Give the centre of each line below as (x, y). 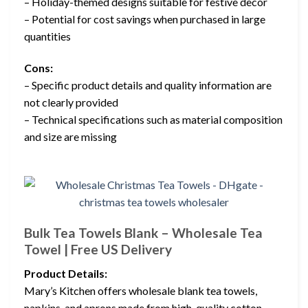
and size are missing (70, 136)
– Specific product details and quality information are (148, 85)
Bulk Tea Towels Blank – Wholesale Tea (143, 233)
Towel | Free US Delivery (98, 250)
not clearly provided (71, 102)
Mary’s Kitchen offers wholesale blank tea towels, (141, 290)
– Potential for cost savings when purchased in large (145, 19)
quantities (47, 36)
